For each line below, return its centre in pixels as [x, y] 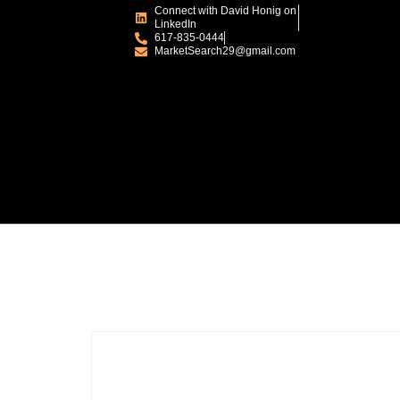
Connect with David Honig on [226, 11]
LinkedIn [176, 24]
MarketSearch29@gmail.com [225, 51]
